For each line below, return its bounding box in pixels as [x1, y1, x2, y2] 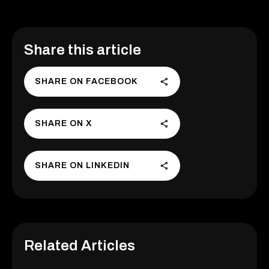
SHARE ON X [35, 118, 93, 128]
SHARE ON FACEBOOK [35, 76, 139, 86]
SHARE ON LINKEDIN [35, 160, 130, 170]
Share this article [24, 41, 141, 58]
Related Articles [24, 237, 135, 253]
